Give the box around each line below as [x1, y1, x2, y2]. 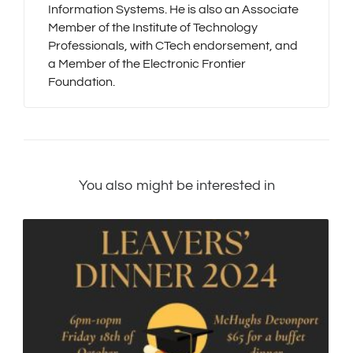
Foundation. [48, 76, 115, 89]
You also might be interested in [78, 178, 275, 194]
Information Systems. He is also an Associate [48, 3, 299, 17]
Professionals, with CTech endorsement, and [48, 39, 298, 53]
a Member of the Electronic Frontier [48, 58, 246, 71]
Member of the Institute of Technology [48, 21, 258, 35]
